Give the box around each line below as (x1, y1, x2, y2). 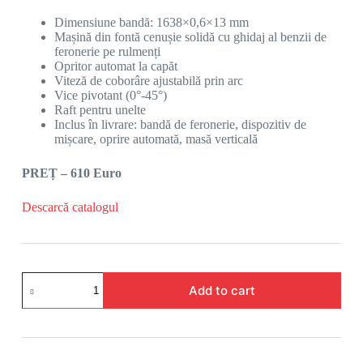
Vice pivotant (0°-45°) (53, 88, 167, 103)
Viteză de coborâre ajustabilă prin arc (53, 74, 243, 88)
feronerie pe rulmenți (53, 45, 160, 59)
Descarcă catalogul (21, 200, 118, 215)
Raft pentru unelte (53, 103, 146, 117)
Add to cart (188, 283, 255, 299)
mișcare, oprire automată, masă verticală (53, 132, 258, 147)
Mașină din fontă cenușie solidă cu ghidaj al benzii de (53, 30, 327, 45)
